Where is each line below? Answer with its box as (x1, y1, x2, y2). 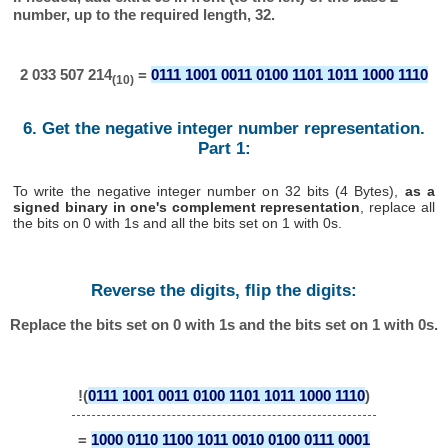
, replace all (360, 198, 435, 215)
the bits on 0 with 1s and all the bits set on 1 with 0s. (13, 214, 343, 231)
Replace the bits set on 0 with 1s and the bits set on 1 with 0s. (10, 316, 438, 334)
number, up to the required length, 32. (13, 5, 276, 23)
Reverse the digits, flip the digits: (91, 280, 357, 300)
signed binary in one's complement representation (13, 198, 361, 215)
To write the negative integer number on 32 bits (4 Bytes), (13, 182, 405, 199)
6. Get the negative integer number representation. (23, 119, 425, 139)
